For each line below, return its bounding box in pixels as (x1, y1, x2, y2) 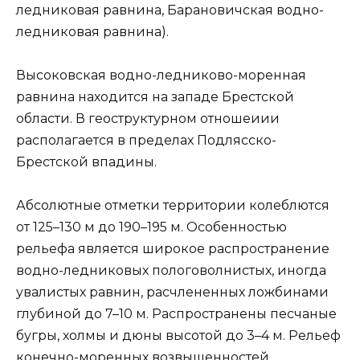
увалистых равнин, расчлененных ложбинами (16, 284, 329, 301)
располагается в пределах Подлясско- (16, 133, 276, 149)
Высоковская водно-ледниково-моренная (16, 67, 306, 84)
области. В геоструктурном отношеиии (16, 111, 280, 127)
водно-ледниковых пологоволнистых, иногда (16, 263, 326, 279)
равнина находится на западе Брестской (16, 89, 294, 105)
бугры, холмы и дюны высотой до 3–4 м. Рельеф (16, 328, 341, 344)
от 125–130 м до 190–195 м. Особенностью (16, 219, 287, 235)
